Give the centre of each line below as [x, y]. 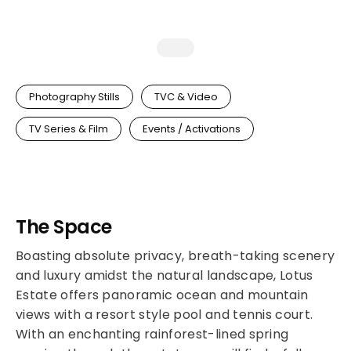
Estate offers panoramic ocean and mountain [162, 295]
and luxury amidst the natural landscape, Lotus [165, 275]
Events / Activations [192, 129]
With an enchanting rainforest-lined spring [152, 334]
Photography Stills [74, 97]
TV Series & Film [69, 129]
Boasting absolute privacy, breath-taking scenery [175, 256]
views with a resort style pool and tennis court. [165, 315]
